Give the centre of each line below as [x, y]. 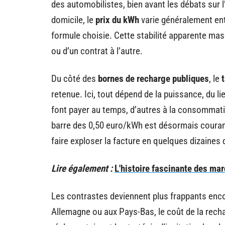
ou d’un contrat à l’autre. [97, 51]
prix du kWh [117, 20]
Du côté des [75, 78]
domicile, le [73, 20]
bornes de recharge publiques [153, 78]
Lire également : [82, 168]
